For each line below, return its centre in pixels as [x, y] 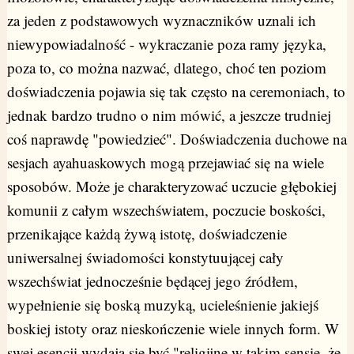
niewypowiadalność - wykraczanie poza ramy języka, [166, 44]
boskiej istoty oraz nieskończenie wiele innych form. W [173, 329]
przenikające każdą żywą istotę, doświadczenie [147, 234]
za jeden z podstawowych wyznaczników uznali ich [161, 21]
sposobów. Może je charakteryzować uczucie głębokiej [171, 186]
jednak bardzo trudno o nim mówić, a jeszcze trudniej [169, 115]
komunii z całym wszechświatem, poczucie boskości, [166, 210]
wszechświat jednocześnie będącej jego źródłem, [152, 281]
